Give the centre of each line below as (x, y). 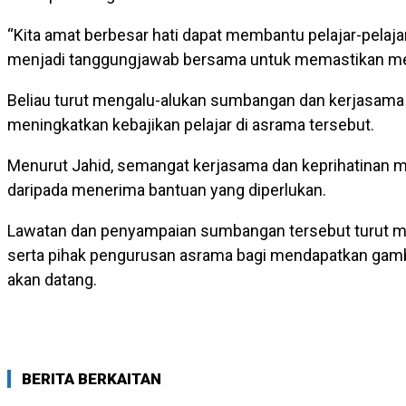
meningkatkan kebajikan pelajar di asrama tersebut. (191, 125)
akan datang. (52, 280)
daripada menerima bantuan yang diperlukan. (167, 190)
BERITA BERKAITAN (92, 379)
